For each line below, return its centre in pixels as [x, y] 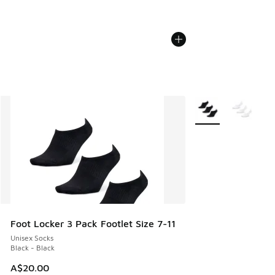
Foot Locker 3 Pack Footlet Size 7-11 [93, 224]
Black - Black [33, 248]
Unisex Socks [32, 238]
